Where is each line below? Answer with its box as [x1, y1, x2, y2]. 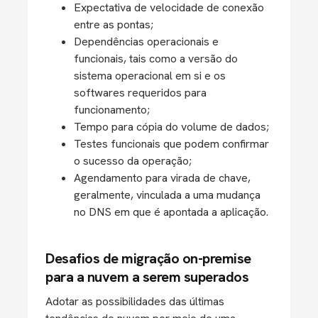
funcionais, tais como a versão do [74, 51, 238, 66]
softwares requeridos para [74, 85, 207, 100]
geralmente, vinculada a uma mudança [74, 187, 261, 202]
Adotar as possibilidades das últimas [45, 294, 224, 309]
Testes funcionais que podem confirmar [74, 136, 269, 151]
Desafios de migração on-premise [45, 249, 251, 268]
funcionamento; [74, 102, 150, 117]
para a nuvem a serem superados [45, 268, 248, 286]
